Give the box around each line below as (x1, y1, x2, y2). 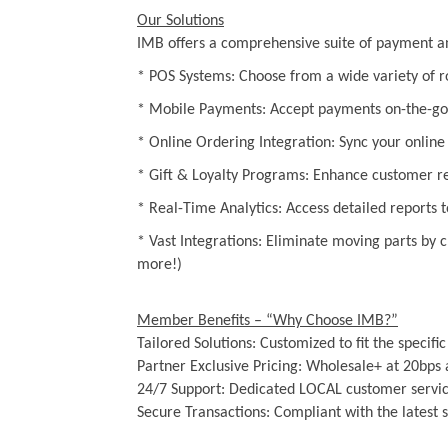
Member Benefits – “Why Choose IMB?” (137, 313, 398, 329)
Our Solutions (137, 13, 224, 29)
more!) (137, 257, 182, 273)
